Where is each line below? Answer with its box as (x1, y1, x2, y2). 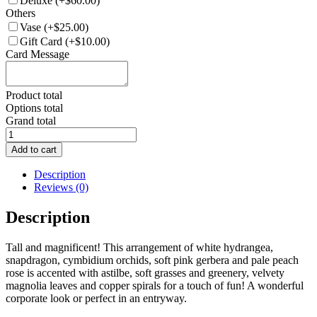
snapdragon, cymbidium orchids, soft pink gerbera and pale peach (6, 253, 299, 266)
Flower (5, 139, 37, 151)
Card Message (6, 47, 69, 60)
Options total (6, 101, 63, 114)
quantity (5, 164, 41, 177)
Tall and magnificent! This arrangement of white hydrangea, (6, 241, 273, 253)
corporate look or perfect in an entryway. (6, 292, 187, 304)
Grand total (6, 114, 56, 127)
